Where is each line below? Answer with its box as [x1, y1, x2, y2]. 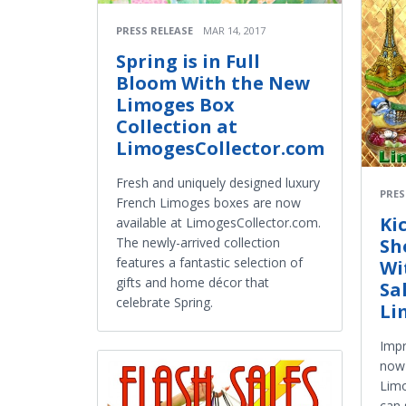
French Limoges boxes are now [116, 193, 301, 211]
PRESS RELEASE [116, 23, 193, 37]
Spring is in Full [116, 48, 260, 73]
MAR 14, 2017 [203, 23, 266, 37]
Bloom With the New [116, 70, 310, 95]
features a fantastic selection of [116, 253, 303, 271]
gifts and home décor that [116, 273, 269, 291]
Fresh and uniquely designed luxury [116, 173, 320, 191]
